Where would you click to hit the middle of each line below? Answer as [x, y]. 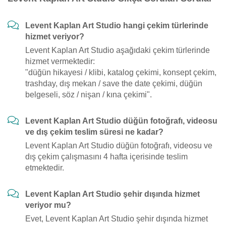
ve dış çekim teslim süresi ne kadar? [94, 132]
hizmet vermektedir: [60, 61]
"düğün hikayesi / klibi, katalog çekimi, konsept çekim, [121, 72]
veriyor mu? [48, 205]
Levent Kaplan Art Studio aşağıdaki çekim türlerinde [118, 50]
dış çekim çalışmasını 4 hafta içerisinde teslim [106, 157]
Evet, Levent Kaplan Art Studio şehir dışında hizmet [117, 219]
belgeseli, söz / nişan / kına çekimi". [89, 95]
